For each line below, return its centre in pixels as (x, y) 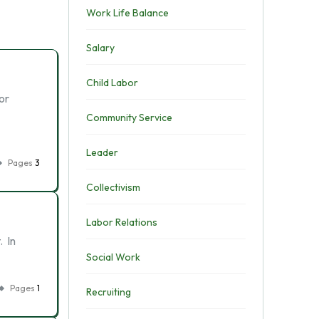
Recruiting (108, 292)
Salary (100, 48)
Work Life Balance (127, 13)
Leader (102, 152)
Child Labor (112, 83)
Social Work (113, 257)
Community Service (129, 117)
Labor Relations (121, 222)
